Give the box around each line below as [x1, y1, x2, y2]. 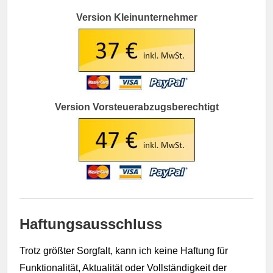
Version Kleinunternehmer [76, 12, 197, 23]
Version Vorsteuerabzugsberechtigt [54, 102, 219, 113]
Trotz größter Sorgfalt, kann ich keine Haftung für [19, 246, 229, 257]
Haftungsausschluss [19, 216, 163, 233]
